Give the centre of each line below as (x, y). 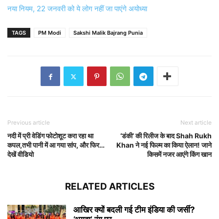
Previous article (29, 123)
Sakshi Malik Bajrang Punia (108, 33)
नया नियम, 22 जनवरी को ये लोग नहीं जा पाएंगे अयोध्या (77, 9)
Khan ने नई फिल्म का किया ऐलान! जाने (164, 145)
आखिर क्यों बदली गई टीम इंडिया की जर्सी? (134, 210)
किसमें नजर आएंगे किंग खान (179, 154)
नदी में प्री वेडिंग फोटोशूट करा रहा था (50, 136)
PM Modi (50, 33)
